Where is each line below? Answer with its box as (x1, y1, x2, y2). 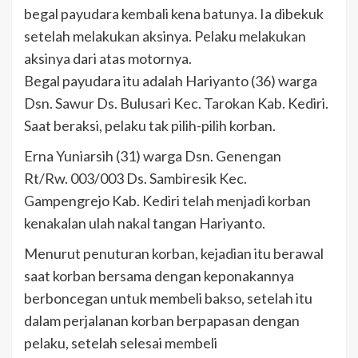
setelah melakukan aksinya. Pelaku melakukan (24, 27, 306, 45)
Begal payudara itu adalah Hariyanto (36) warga (24, 72, 317, 89)
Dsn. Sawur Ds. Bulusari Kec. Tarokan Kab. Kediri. (24, 94, 328, 112)
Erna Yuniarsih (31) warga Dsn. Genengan (24, 147, 281, 165)
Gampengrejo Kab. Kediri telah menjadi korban (24, 192, 311, 209)
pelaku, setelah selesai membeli (24, 334, 217, 352)
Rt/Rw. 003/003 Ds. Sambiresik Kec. (24, 169, 247, 187)
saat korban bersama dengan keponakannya (24, 267, 294, 284)
